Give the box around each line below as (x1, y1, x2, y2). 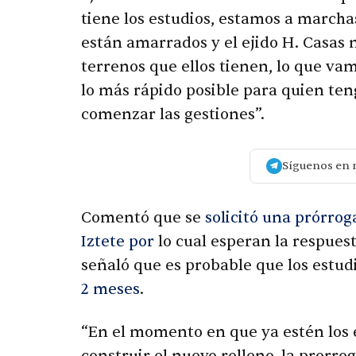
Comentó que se (81, 208, 205, 228)
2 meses (81, 280, 140, 300)
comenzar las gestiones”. (81, 105, 265, 125)
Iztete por (81, 232, 154, 252)
